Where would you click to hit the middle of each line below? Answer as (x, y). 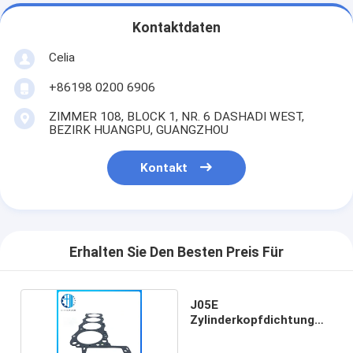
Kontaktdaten (176, 28)
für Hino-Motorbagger (255, 334)
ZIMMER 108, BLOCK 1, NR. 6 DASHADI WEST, (176, 116)
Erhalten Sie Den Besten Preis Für (176, 253)
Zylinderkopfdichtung (253, 320)
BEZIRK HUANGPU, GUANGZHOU (138, 130)
